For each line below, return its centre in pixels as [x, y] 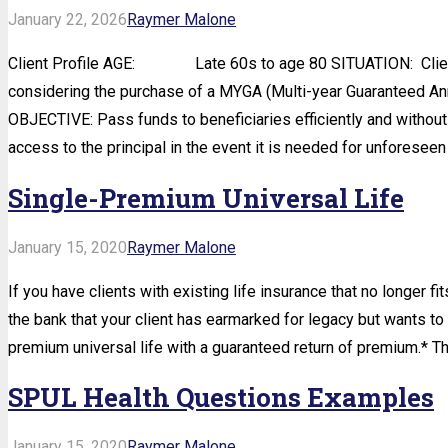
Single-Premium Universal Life [206, 197]
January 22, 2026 [67, 20]
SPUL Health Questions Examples [221, 397]
